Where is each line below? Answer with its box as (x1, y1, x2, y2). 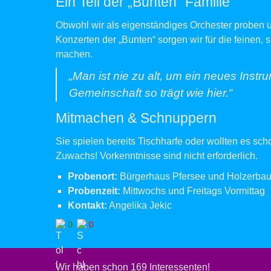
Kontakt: (68, 200, 107, 211)
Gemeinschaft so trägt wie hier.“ (69, 87, 232, 99)
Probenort (68, 171, 114, 181)
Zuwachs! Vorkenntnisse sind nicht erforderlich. (56, 151, 258, 161)
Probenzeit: (68, 186, 120, 196)
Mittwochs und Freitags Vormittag (120, 186, 265, 196)
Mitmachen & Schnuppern (56, 110, 217, 126)
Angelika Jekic (109, 200, 172, 211)
